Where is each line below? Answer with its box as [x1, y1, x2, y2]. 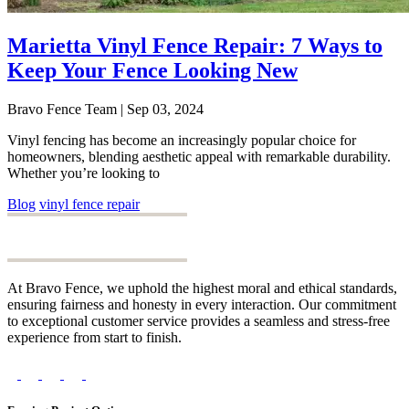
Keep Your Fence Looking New [7, 58, 298, 83]
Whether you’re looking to [7, 165, 160, 182]
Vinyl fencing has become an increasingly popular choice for [7, 132, 356, 149]
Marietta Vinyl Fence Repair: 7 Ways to [7, 34, 383, 58]
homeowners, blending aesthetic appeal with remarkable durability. [7, 149, 394, 165]
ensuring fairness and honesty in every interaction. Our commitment [7, 297, 396, 313]
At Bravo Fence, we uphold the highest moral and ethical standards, [7, 280, 397, 297]
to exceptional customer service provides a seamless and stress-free [7, 313, 390, 330]
